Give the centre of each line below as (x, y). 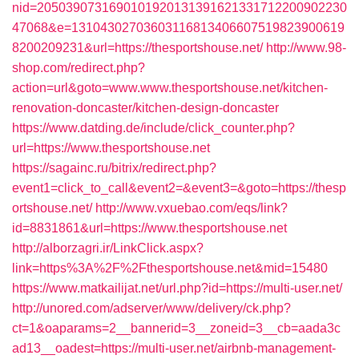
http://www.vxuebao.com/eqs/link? (192, 208)
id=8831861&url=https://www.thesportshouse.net (149, 228)
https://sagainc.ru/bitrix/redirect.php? (114, 168)
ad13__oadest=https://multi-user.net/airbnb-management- (174, 348)
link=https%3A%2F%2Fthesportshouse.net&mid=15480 (170, 268)
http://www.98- (306, 48)
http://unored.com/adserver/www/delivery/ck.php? (151, 308)
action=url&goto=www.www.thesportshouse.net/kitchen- (170, 88)
